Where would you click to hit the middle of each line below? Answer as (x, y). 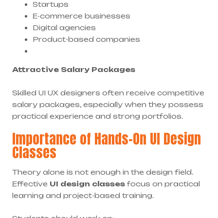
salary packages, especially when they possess (108, 105)
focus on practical (163, 184)
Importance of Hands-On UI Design (107, 139)
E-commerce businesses (82, 16)
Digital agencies (64, 28)
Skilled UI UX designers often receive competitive (108, 93)
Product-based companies (86, 39)
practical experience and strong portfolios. (98, 116)
